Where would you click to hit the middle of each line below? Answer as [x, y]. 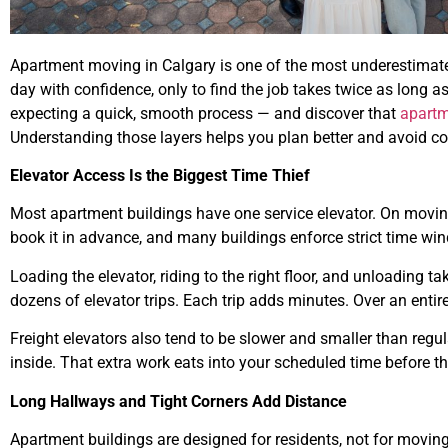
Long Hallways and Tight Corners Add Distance [178, 401]
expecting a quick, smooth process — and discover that [205, 113]
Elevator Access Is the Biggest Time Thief [160, 175]
